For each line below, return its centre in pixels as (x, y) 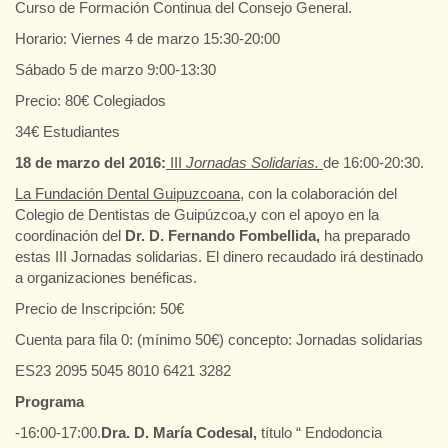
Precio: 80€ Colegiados (90, 100)
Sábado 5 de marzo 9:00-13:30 (115, 69)
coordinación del (70, 235)
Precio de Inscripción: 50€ (99, 308)
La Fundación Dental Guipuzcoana (127, 193)
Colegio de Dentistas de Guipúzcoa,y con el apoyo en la (197, 214)
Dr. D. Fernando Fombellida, (222, 235)
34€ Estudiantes (67, 131)
